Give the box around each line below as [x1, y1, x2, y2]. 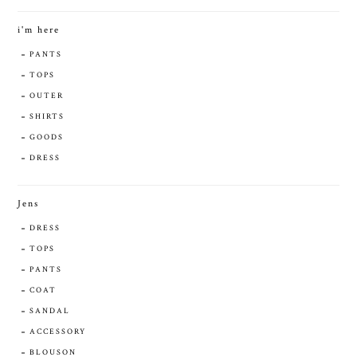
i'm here [18, 23, 60, 36]
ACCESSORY [29, 326, 86, 337]
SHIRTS [29, 111, 65, 122]
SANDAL [29, 305, 70, 316]
